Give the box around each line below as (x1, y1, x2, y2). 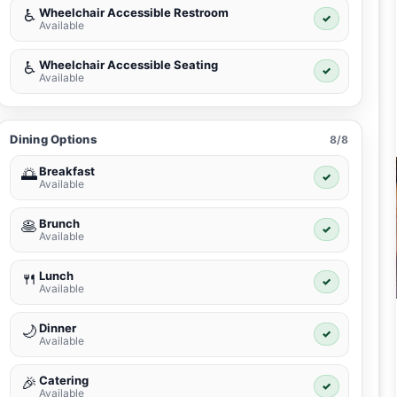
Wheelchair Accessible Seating (39, 58, 219, 73)
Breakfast (39, 164, 96, 179)
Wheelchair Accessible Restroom (39, 5, 230, 20)
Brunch (39, 216, 81, 231)
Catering (39, 373, 90, 388)
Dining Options (10, 132, 97, 147)
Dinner (39, 321, 77, 336)
